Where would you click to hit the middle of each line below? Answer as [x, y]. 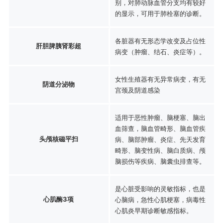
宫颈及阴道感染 [137, 90]
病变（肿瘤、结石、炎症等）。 [160, 52]
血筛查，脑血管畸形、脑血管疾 [160, 128]
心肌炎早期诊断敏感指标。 [154, 210]
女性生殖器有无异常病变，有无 [160, 79]
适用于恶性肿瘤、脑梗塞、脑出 [160, 117]
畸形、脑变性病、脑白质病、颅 [160, 150]
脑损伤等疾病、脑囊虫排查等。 [160, 161]
